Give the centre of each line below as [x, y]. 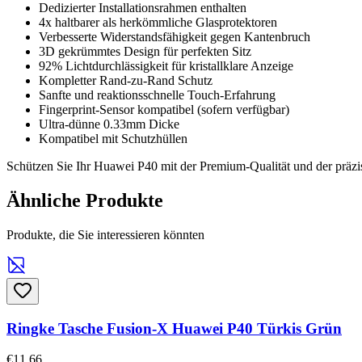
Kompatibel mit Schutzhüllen [113, 139]
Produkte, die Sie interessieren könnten [105, 234]
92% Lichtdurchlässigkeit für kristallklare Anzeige [166, 66]
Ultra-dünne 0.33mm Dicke [109, 124]
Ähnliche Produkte [85, 200]
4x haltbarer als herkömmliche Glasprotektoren [158, 22]
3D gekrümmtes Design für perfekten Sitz [145, 51]
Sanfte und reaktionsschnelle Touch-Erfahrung [157, 95]
